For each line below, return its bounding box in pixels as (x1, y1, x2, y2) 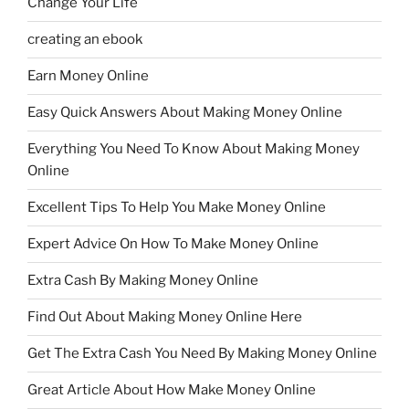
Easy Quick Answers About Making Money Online (27, 104, 342, 121)
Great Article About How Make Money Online (27, 382, 316, 399)
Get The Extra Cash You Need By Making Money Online (27, 345, 377, 362)
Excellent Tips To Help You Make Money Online (27, 199, 326, 216)
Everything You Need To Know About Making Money (27, 141, 360, 158)
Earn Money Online (27, 68, 149, 85)
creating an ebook (27, 31, 142, 48)
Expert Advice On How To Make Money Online (27, 236, 319, 253)
